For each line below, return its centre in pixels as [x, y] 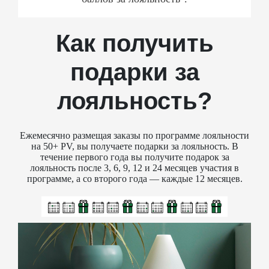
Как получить [134, 44]
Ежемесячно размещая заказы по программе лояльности [134, 136]
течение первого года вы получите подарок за [134, 157]
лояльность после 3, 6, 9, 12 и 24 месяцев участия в [134, 168]
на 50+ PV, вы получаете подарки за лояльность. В [134, 147]
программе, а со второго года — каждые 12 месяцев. [134, 179]
